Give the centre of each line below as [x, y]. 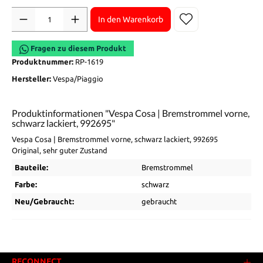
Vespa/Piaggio [78, 79]
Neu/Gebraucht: [44, 202]
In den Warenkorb [131, 19]
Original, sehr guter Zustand [60, 151]
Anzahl [23, 13]
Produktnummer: [43, 62]
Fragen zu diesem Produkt [77, 48]
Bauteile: [31, 168]
